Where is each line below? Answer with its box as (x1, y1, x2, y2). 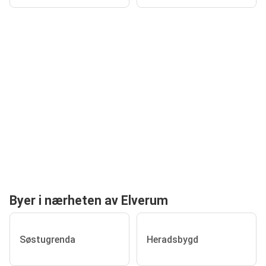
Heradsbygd (147, 233, 198, 245)
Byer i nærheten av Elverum (9, 193, 168, 208)
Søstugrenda (20, 233, 75, 245)
